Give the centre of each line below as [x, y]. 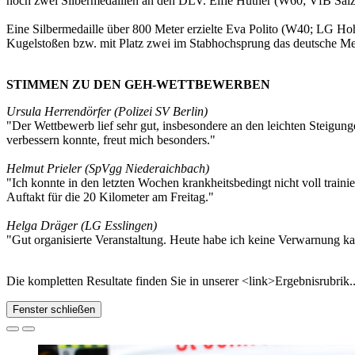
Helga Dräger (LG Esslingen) [82, 226]
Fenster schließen [54, 310]
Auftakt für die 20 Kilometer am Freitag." [110, 197]
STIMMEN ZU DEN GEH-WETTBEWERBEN [138, 85]
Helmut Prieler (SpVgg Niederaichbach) [108, 169]
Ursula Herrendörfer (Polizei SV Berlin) [107, 112]
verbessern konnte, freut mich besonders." [111, 140]
